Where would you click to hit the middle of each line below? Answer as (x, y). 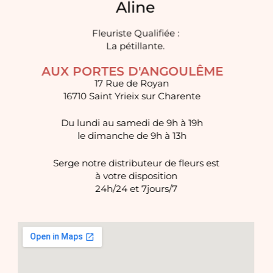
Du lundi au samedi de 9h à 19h (132, 123)
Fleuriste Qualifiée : (136, 34)
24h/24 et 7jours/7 (136, 189)
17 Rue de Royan (133, 84)
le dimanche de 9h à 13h (132, 136)
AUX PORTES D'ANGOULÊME (133, 72)
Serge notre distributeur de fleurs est (136, 163)
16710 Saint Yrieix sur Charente (132, 97)
